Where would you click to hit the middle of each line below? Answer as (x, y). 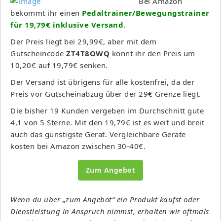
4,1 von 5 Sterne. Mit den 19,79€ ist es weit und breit (107, 122)
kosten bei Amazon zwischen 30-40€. (78, 146)
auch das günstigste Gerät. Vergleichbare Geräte (98, 134)
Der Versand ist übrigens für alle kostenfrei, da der (102, 82)
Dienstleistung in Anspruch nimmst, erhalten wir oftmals (110, 211)
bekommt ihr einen (45, 13)
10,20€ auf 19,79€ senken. (59, 65)
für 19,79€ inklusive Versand (67, 24)
